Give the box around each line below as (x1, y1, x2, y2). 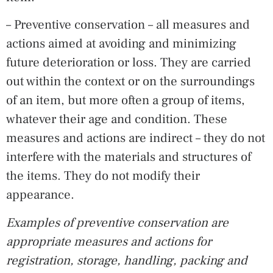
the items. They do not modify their (6, 168, 200, 185)
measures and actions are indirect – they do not (6, 130, 265, 147)
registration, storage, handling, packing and (6, 252, 247, 269)
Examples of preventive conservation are (6, 214, 229, 231)
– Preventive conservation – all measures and (6, 16, 250, 34)
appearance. (6, 186, 74, 204)
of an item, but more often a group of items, (6, 92, 245, 109)
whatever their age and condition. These (6, 111, 227, 128)
